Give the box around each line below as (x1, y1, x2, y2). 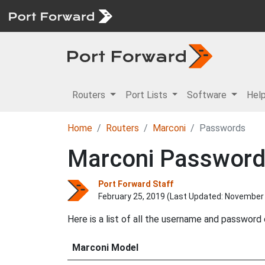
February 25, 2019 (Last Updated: (98, 192, 225, 201)
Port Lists (125, 89, 170, 101)
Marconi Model (72, 242, 138, 253)
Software (187, 89, 230, 101)
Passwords (199, 122, 245, 134)
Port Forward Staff (98, 179, 173, 189)
